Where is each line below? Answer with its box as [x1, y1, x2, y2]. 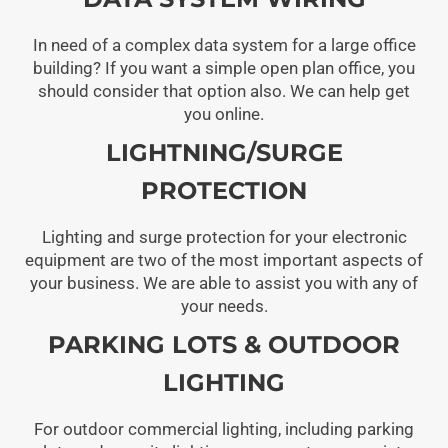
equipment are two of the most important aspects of [25, 249, 423, 270]
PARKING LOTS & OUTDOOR [48, 329, 400, 359]
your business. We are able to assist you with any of [30, 272, 418, 293]
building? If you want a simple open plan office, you [33, 57, 415, 78]
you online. [184, 103, 264, 124]
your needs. [180, 295, 268, 316]
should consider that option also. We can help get [38, 80, 410, 101]
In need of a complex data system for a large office [32, 34, 416, 55]
